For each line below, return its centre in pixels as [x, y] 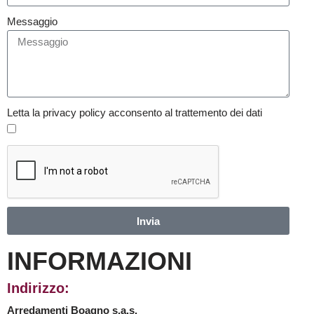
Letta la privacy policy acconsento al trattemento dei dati [135, 113]
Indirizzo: [38, 288]
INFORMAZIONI [100, 261]
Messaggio [32, 22]
